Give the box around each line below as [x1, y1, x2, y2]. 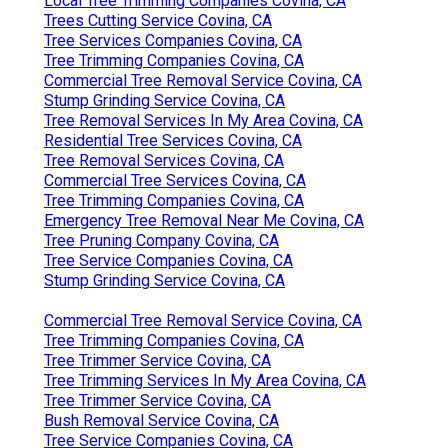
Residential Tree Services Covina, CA [44, 130, 302, 150]
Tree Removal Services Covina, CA [44, 150, 284, 170]
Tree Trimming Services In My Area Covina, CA [44, 370, 366, 390]
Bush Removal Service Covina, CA [44, 410, 279, 430]
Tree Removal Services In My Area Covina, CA [44, 110, 363, 130]
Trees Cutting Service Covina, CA [44, 10, 272, 30]
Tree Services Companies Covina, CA [44, 30, 302, 50]
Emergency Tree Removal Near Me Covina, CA [44, 210, 364, 230]
